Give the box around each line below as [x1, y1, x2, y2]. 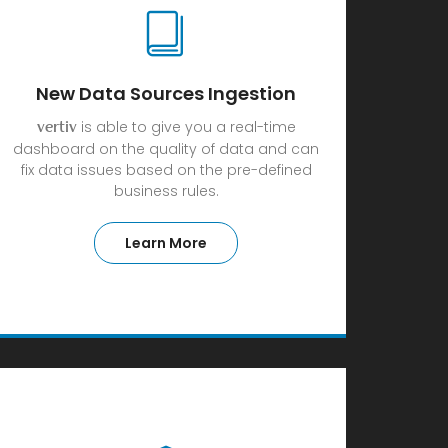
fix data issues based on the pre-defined [20, 160, 312, 180]
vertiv [36, 122, 77, 135]
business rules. [113, 181, 219, 201]
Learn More [125, 233, 207, 253]
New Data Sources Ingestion [36, 81, 296, 106]
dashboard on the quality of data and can [13, 139, 319, 159]
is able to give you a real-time [76, 117, 296, 137]
